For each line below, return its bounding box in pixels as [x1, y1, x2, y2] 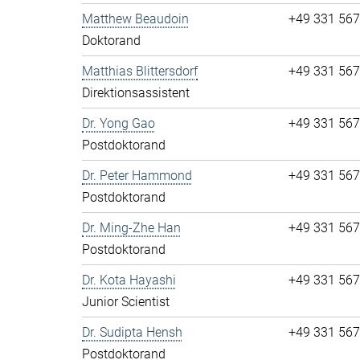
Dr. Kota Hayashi [82, 272, 176, 288]
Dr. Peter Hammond [82, 168, 192, 183]
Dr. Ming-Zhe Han [82, 220, 181, 235]
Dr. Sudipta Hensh [82, 325, 182, 340]
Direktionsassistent [82, 85, 190, 100]
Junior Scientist [82, 294, 170, 309]
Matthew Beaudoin [82, 11, 189, 27]
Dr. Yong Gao [82, 116, 155, 131]
